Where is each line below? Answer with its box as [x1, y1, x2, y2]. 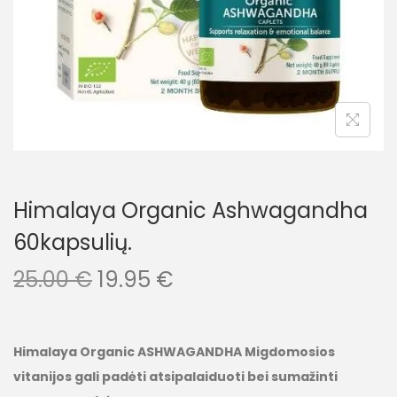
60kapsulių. [13, 228, 132, 257]
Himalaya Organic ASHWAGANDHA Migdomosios [13, 343, 335, 361]
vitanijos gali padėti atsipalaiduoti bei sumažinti [13, 368, 338, 385]
